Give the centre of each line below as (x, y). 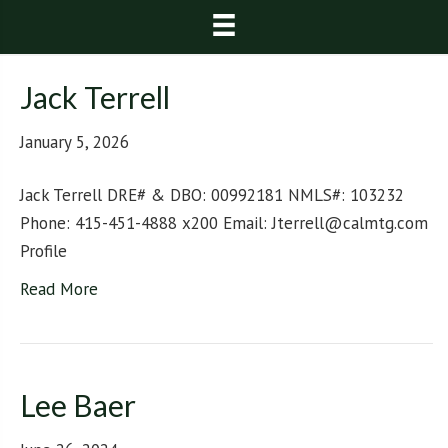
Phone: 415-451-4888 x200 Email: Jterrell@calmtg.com (224, 223)
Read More (59, 289)
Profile (43, 251)
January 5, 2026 (74, 142)
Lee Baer (78, 405)
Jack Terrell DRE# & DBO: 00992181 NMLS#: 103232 (212, 195)
